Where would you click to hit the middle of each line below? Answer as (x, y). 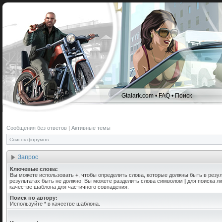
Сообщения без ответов (37, 128)
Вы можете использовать (43, 175)
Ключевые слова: (34, 169)
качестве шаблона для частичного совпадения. (69, 187)
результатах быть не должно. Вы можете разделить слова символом (97, 181)
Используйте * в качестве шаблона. (55, 204)
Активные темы (91, 128)
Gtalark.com (138, 96)
